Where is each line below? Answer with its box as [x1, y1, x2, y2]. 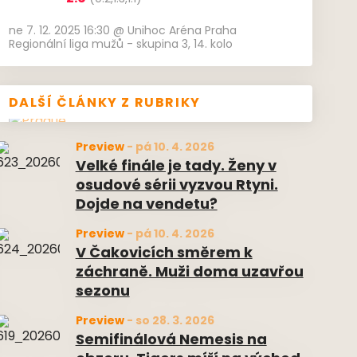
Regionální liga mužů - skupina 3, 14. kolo [8, 36, 233, 54]
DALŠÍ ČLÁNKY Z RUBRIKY [8, 92, 201, 115]
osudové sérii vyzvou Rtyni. [75, 174, 278, 198]
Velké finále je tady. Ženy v [75, 155, 277, 179]
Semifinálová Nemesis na [75, 328, 267, 353]
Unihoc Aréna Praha [127, 22, 237, 41]
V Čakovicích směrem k [75, 241, 253, 266]
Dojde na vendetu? [75, 193, 218, 218]
